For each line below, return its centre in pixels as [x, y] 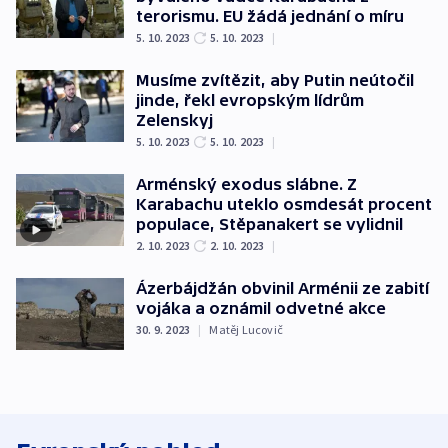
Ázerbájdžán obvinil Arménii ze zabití [282, 288]
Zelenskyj [174, 120]
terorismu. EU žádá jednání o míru [270, 16]
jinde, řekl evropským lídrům [250, 100]
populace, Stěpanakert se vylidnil [269, 224]
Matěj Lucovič [246, 330]
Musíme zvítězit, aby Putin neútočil [275, 80]
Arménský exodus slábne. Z [246, 184]
